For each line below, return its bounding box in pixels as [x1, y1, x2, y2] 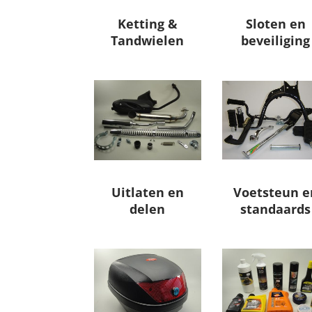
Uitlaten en [111, 184, 184, 201]
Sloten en [245, 15, 306, 33]
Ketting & [117, 15, 178, 33]
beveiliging [241, 32, 311, 49]
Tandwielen [111, 32, 185, 49]
